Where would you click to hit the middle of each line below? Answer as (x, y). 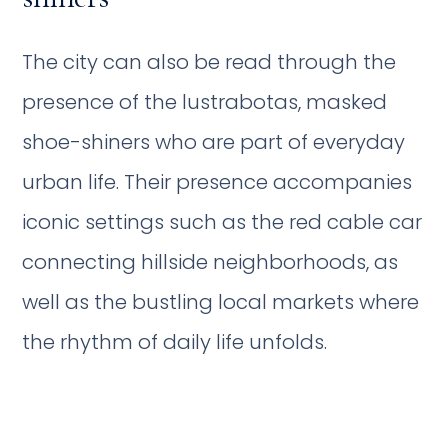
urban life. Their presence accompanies (217, 181)
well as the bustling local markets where (221, 301)
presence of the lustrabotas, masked (205, 101)
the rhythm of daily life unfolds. (175, 341)
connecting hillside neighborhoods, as (210, 261)
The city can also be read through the (209, 61)
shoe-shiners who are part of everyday (214, 141)
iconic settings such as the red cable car (222, 221)
